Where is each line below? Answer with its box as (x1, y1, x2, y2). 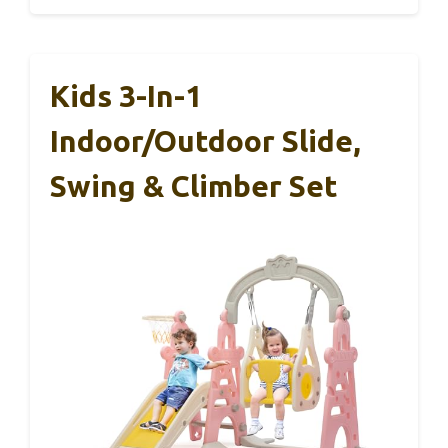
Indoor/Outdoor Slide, (50, 123, 361, 158)
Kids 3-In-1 (50, 78, 202, 113)
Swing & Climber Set (50, 168, 338, 203)
